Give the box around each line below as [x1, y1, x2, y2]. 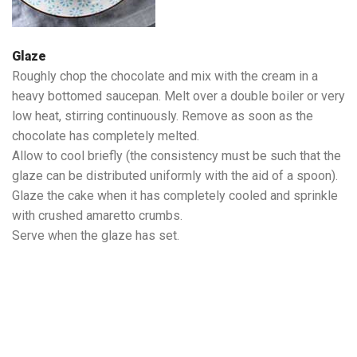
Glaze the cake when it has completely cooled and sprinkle [12, 188, 338, 203]
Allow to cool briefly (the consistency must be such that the [12, 148, 341, 163]
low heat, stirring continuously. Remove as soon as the [12, 108, 313, 124]
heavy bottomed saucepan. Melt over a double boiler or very [12, 88, 345, 104]
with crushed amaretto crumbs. [12, 208, 182, 223]
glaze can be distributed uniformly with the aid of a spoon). [12, 168, 338, 183]
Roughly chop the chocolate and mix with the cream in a [12, 69, 318, 84]
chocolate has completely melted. [12, 128, 199, 143]
